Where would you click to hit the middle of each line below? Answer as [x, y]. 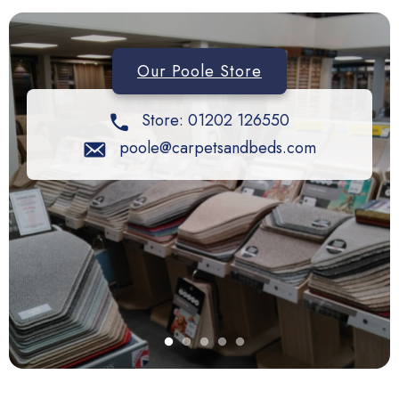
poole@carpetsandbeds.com [217, 148]
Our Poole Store [199, 72]
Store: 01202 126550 [213, 121]
